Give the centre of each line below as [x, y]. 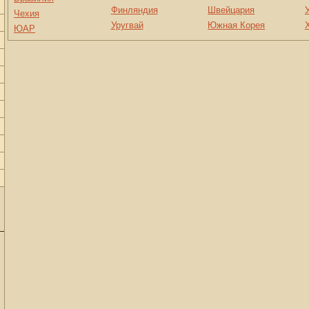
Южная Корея [237, 25]
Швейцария [231, 10]
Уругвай [127, 25]
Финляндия [134, 10]
